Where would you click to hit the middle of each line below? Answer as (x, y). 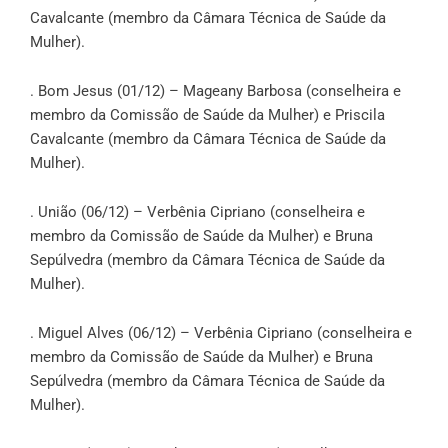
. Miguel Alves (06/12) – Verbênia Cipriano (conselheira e (221, 333)
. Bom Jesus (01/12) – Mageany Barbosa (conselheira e (215, 91)
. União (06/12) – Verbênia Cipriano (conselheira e (197, 212)
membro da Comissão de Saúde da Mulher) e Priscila (207, 115)
